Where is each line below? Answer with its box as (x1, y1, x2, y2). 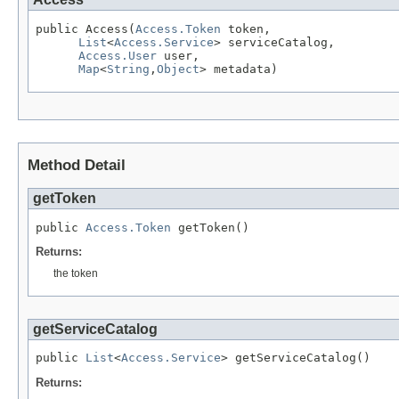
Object (157, 61, 199, 76)
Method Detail (28, 156, 126, 174)
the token (53, 267, 98, 281)
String (107, 61, 150, 76)
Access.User (78, 48, 157, 62)
